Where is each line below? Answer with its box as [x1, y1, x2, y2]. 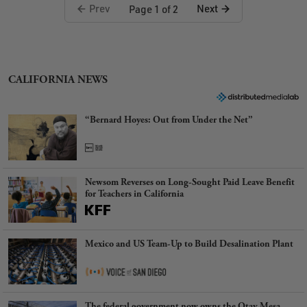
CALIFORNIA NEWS [8, 73, 108, 87]
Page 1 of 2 [129, 1, 178, 16]
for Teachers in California [85, 188, 184, 201]
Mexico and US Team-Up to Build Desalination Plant [85, 238, 293, 251]
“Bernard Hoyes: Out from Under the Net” [85, 114, 253, 127]
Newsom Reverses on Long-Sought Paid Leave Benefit [85, 176, 295, 189]
